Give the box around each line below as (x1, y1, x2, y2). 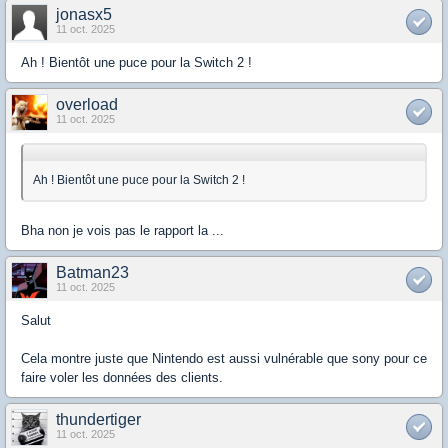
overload (56, 96, 118, 114)
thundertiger (56, 411, 141, 429)
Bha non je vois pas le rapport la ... (21, 223, 224, 239)
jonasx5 (56, 6, 112, 24)
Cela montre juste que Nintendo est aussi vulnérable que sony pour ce (21, 351, 427, 367)
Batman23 (56, 264, 129, 282)
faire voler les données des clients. (21, 370, 223, 386)
